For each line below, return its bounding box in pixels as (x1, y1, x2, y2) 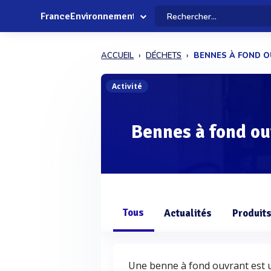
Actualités (164, 207, 212, 220)
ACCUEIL (101, 50, 134, 61)
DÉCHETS (146, 50, 182, 61)
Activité (112, 81, 143, 91)
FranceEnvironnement (41, 10, 136, 22)
